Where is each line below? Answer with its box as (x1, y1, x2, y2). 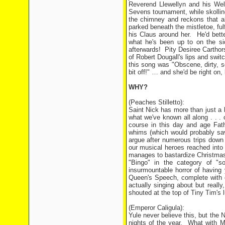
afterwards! (128, 46, 161, 53)
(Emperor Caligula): (128, 204, 184, 211)
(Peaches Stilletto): (128, 98, 184, 106)
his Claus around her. (128, 31, 192, 38)
